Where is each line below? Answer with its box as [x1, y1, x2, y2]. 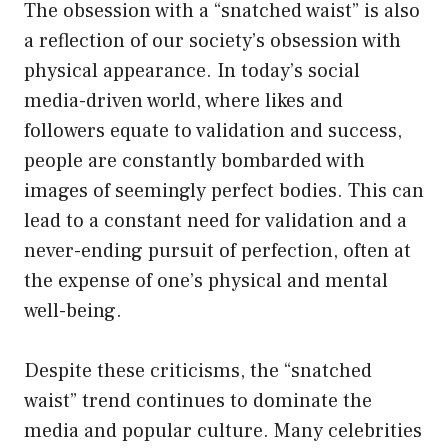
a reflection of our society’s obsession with [24, 27, 401, 54]
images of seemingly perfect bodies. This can [24, 177, 424, 204]
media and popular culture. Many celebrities [24, 417, 422, 444]
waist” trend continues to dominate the [24, 387, 372, 414]
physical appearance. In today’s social [24, 57, 360, 84]
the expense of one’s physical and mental [24, 267, 388, 294]
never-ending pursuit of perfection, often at [24, 237, 411, 264]
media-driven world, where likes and [24, 87, 343, 114]
